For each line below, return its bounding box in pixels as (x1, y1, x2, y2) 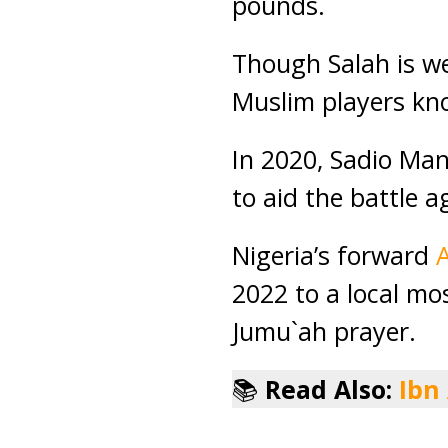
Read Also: (265, 372, 399, 406)
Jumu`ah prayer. (232, 314, 416, 348)
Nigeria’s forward (232, 238, 436, 272)
